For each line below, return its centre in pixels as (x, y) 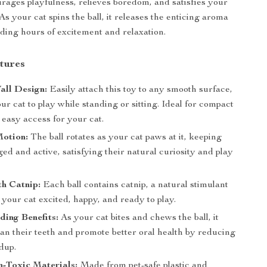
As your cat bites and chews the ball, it (139, 218)
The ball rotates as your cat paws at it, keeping (125, 138)
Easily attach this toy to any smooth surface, (140, 90)
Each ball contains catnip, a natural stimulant (135, 185)
